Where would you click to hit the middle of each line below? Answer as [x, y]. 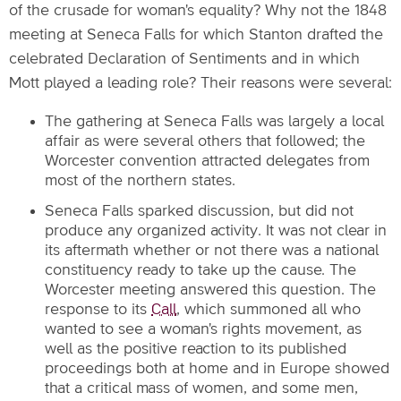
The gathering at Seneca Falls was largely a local [214, 122]
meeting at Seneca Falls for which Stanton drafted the [196, 35]
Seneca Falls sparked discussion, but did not [199, 211]
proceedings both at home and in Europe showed [217, 369]
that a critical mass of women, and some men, [201, 388]
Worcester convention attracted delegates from [207, 161]
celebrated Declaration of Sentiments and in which [184, 59]
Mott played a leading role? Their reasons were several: [200, 83]
